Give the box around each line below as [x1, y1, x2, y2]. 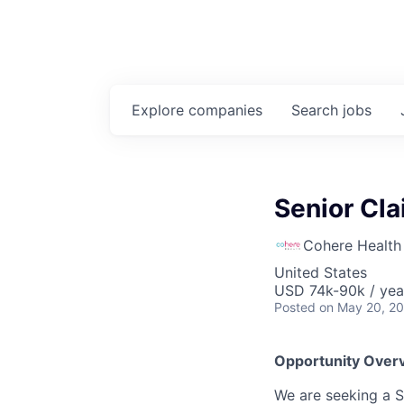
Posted [274, 299, 316, 315]
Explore [132, 101, 188, 119]
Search [291, 101, 343, 119]
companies [188, 101, 262, 119]
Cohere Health [303, 236, 401, 254]
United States [274, 263, 367, 281]
